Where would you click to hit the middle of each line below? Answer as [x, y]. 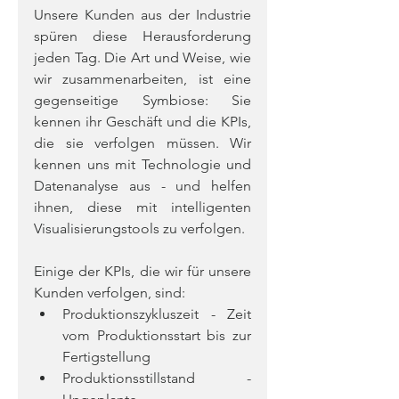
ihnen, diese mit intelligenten [142, 207]
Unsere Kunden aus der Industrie [142, 15]
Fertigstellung [106, 357]
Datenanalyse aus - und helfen [142, 186]
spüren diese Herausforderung [142, 36]
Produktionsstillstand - [157, 378]
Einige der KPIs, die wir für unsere [142, 271]
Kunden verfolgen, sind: [110, 293]
